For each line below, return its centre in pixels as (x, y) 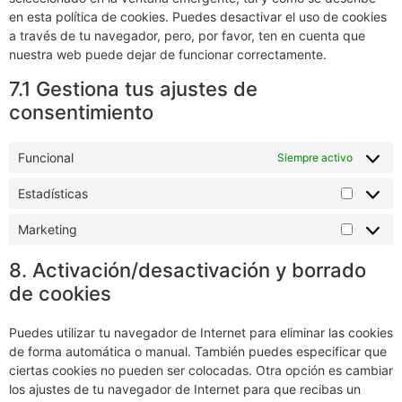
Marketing (48, 230)
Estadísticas (53, 194)
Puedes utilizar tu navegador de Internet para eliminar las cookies (201, 333)
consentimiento (81, 113)
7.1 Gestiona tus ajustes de (133, 89)
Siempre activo (315, 157)
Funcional (46, 158)
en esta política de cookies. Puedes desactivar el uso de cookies (198, 17)
